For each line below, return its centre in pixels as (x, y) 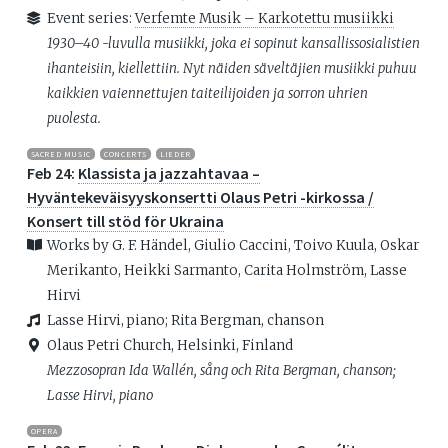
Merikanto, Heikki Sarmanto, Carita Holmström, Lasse (226, 270)
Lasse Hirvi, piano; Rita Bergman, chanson (185, 320)
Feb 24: (52, 173)
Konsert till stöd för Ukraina (125, 221)
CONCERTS (125, 153)
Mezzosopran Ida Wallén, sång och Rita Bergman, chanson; (221, 370)
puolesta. (73, 119)
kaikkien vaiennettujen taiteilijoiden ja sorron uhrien (207, 94)
